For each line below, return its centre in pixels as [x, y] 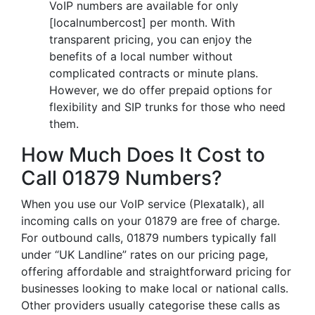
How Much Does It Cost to [143, 155]
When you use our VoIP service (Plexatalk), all [143, 204]
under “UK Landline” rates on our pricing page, [144, 255]
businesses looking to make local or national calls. [155, 288]
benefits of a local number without [141, 56]
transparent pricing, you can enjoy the [150, 39]
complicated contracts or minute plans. [154, 73]
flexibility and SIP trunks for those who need [167, 107]
